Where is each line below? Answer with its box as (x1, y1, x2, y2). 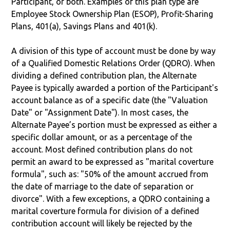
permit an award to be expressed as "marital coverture (11, 157, 214, 166)
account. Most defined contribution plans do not (11, 144, 193, 154)
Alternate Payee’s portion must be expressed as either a (11, 120, 218, 129)
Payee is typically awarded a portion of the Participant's (11, 83, 219, 92)
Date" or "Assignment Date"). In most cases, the (11, 107, 189, 117)
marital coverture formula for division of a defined (11, 206, 200, 216)
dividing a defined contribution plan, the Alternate (11, 70, 197, 80)
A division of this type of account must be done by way (11, 46, 216, 55)
